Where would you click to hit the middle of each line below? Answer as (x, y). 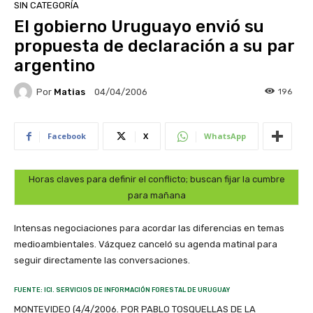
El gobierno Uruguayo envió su (139, 27)
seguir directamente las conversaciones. (102, 261)
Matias (70, 92)
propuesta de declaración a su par (154, 46)
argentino (54, 66)
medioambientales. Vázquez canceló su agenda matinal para (146, 245)
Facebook (67, 136)
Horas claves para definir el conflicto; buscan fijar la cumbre (156, 180)
